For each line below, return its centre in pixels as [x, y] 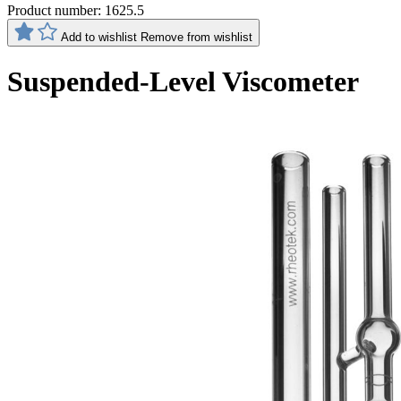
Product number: [56, 10]
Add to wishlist [99, 37]
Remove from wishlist [196, 37]
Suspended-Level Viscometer [183, 82]
